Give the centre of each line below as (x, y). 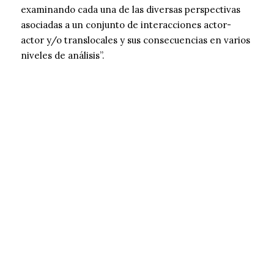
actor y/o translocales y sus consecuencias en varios (135, 40)
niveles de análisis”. (63, 56)
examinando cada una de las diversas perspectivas (131, 10)
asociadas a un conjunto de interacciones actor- (126, 25)
